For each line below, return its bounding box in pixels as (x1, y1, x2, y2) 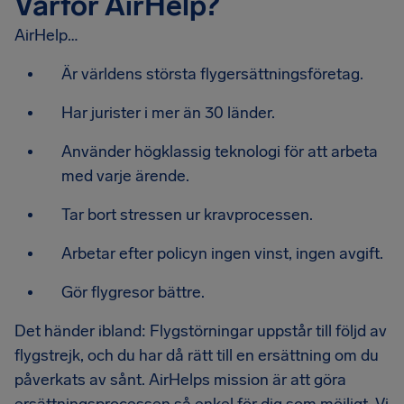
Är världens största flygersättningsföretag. (61, 64, 363, 84)
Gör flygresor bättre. (61, 282, 205, 302)
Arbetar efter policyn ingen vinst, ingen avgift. (61, 243, 383, 263)
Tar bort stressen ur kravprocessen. (61, 205, 313, 225)
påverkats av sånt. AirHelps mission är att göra (14, 370, 346, 390)
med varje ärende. (61, 166, 189, 186)
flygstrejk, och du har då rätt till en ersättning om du (14, 345, 379, 365)
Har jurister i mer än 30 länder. (61, 103, 275, 123)
